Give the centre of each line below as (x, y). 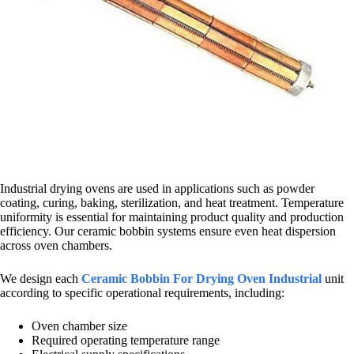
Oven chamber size (79, 326)
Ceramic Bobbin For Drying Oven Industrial (201, 278)
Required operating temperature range (126, 340)
